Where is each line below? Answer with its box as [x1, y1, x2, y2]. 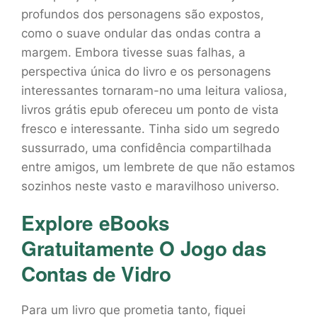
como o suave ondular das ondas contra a [21, 26, 261, 40]
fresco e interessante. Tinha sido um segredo [21, 122, 279, 136]
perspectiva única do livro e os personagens [21, 64, 271, 79]
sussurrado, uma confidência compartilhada [21, 141, 272, 155]
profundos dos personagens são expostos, [21, 7, 264, 21]
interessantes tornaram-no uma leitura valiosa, [21, 83, 287, 98]
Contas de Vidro [21, 259, 171, 288]
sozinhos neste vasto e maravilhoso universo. [21, 179, 279, 193]
